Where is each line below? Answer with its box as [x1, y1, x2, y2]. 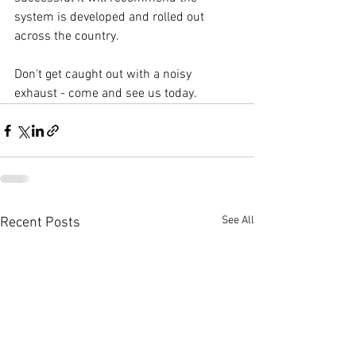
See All [222, 214, 254, 228]
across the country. [14, 29, 119, 45]
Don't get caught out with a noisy [14, 67, 195, 83]
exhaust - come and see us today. [14, 86, 197, 103]
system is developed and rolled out [14, 10, 207, 26]
